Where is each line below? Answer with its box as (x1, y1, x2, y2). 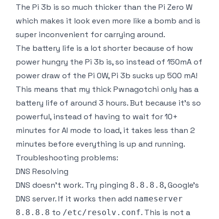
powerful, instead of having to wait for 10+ (16, 111, 178, 122)
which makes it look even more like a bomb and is (16, 15, 200, 26)
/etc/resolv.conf (63, 207, 141, 217)
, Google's (164, 179, 199, 190)
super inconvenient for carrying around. (16, 29, 165, 40)
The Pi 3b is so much (16, 1, 94, 12)
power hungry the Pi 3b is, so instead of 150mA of (16, 56, 202, 67)
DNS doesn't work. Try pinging (16, 179, 130, 190)
